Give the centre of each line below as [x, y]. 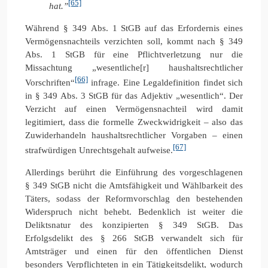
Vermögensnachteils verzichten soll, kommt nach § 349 [134, 41]
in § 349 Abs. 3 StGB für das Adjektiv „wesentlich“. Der [134, 95]
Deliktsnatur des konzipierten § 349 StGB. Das [134, 225]
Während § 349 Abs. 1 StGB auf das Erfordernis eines [134, 28]
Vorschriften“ [50, 82]
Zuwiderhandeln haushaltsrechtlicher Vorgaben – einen [134, 135]
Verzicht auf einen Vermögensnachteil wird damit [134, 109]
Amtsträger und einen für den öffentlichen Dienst [134, 251]
